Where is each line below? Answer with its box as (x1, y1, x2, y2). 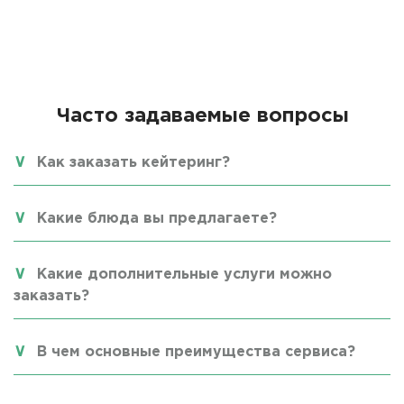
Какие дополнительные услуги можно (37, 268, 332, 282)
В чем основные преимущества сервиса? (37, 345, 355, 360)
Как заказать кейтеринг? (37, 156, 230, 170)
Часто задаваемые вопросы (55, 107, 349, 126)
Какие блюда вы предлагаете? (37, 212, 277, 226)
